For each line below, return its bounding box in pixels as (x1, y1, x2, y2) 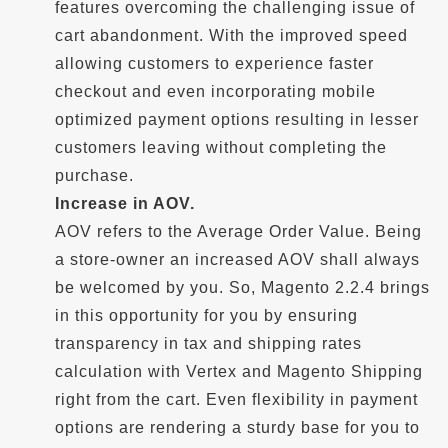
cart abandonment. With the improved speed (55, 27, 408, 44)
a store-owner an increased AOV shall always (55, 251, 420, 268)
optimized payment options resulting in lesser (55, 111, 419, 128)
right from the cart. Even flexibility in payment (55, 391, 418, 408)
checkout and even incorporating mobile (55, 83, 376, 100)
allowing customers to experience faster (55, 55, 374, 72)
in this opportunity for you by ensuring (55, 307, 358, 324)
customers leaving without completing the (55, 139, 387, 156)
